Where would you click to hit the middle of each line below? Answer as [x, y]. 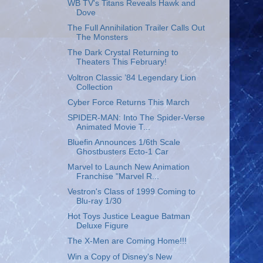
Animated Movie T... [113, 127]
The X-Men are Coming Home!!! [127, 241]
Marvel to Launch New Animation [128, 167]
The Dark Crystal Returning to [123, 53]
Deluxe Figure [102, 226]
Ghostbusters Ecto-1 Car [122, 151]
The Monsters [102, 38]
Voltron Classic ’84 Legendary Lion [131, 77]
